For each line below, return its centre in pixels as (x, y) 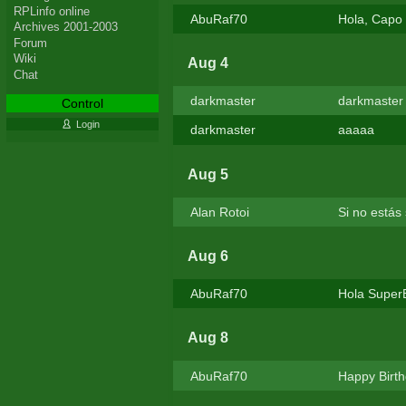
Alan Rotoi (219, 212)
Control (82, 103)
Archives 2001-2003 (65, 27)
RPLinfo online (51, 11)
